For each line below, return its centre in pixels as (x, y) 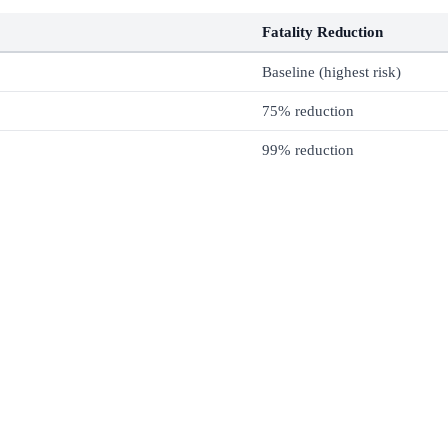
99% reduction (308, 149)
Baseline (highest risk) (331, 71)
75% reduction (308, 110)
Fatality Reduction (322, 31)
